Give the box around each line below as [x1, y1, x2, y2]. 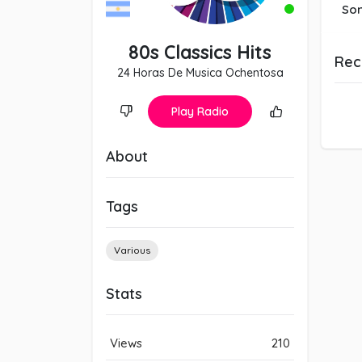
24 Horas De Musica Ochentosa [116, 65, 284, 80]
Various [114, 244, 150, 256]
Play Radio [170, 104, 229, 119]
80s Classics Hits [128, 40, 271, 64]
